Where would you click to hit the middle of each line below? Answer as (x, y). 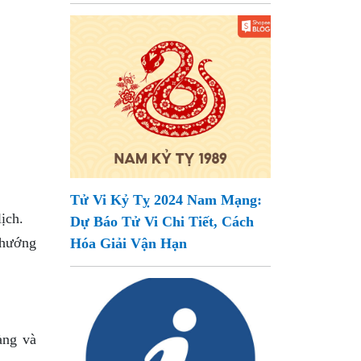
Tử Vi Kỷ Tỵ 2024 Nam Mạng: (166, 200)
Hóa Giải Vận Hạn (129, 243)
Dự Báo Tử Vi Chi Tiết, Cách (162, 222)
